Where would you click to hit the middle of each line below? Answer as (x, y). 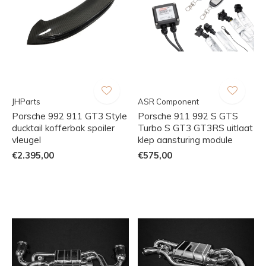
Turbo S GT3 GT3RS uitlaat (195, 128)
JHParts (26, 101)
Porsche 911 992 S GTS (188, 116)
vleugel (26, 140)
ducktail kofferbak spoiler (63, 128)
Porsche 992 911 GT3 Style (69, 116)
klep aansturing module (185, 140)
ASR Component (168, 101)
